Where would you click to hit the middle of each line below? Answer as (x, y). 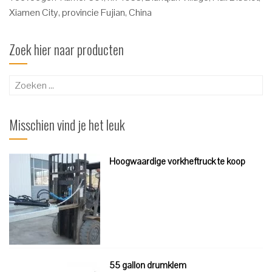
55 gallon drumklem (148, 265)
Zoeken (25, 83)
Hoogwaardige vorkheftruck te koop (177, 161)
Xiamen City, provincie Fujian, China (80, 12)
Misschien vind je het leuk (67, 124)
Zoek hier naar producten (66, 49)
